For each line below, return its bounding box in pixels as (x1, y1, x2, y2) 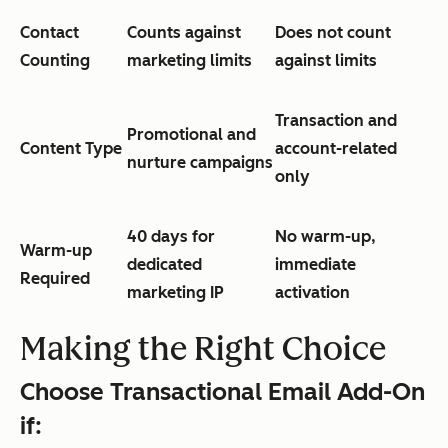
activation (275, 282, 350, 302)
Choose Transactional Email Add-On (20, 376, 425, 406)
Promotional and (127, 124, 256, 144)
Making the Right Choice (20, 329, 386, 368)
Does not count (275, 22, 391, 42)
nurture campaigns (127, 152, 273, 172)
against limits (275, 50, 377, 70)
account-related (275, 138, 397, 158)
